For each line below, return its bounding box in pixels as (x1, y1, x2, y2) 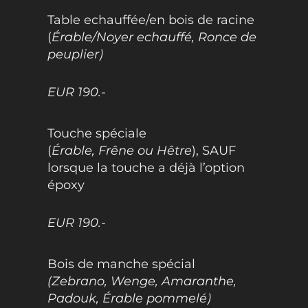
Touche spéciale (47, 126, 146, 142)
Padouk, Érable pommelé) (47, 291, 211, 307)
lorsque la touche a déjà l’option (47, 160, 245, 176)
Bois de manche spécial (47, 256, 195, 272)
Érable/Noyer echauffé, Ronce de (51, 30, 256, 45)
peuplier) (47, 47, 103, 63)
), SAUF (191, 143, 236, 159)
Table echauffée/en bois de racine (47, 12, 254, 28)
